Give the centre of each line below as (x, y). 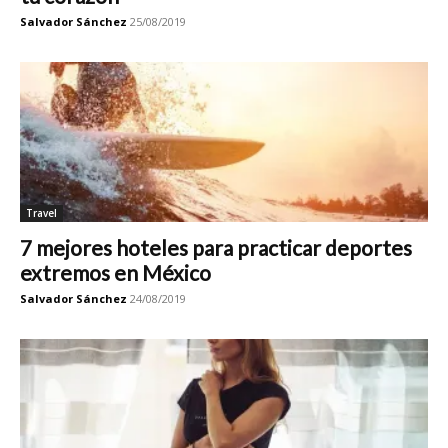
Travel (41, 213)
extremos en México (115, 272)
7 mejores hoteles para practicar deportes (216, 247)
